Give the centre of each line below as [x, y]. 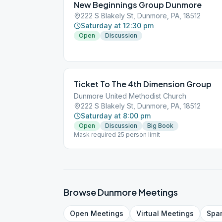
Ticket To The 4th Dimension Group [143, 84]
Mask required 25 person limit [117, 135]
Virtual [148, 213]
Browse [81, 192]
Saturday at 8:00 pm [116, 116]
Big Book [160, 126]
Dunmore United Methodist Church [130, 96]
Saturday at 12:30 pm [117, 26]
